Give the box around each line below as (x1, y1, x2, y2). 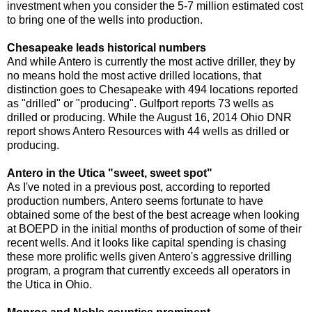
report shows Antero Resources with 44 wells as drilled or (7, 125, 289, 137)
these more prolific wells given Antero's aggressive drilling (7, 250, 292, 263)
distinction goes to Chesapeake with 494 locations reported (7, 83, 298, 95)
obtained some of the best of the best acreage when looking (7, 208, 299, 221)
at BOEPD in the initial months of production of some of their (7, 222, 302, 235)
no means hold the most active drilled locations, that (7, 69, 261, 81)
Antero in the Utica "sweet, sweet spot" (7, 166, 212, 179)
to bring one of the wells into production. (7, 13, 203, 26)
